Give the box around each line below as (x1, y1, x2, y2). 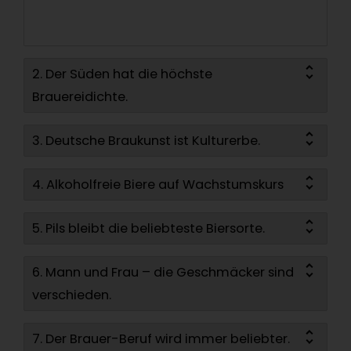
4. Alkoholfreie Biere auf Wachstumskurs (32, 175, 284, 194)
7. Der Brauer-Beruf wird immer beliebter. (32, 329, 290, 348)
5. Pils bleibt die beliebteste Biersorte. (32, 219, 265, 237)
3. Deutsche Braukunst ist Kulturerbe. (32, 131, 260, 150)
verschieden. (32, 285, 111, 304)
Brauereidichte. (32, 87, 128, 106)
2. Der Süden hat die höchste (32, 64, 212, 83)
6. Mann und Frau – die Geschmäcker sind (32, 262, 294, 281)
